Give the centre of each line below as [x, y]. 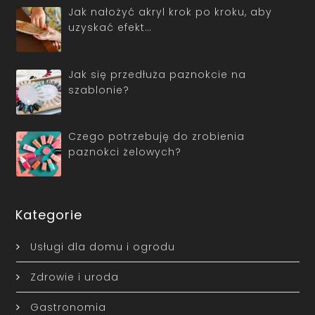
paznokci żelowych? [125, 152]
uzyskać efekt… [110, 27]
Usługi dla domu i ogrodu [102, 246]
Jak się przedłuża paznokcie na [157, 74]
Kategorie [49, 214]
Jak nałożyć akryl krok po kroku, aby [170, 12]
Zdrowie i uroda [74, 277]
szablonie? [99, 90]
